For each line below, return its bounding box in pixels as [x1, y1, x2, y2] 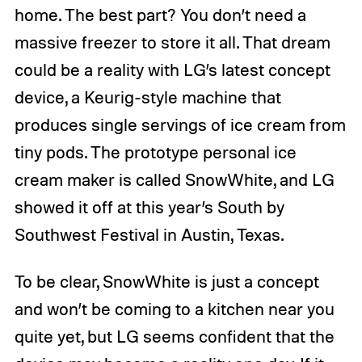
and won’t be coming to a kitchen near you [14, 297, 335, 319]
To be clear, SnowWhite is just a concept [14, 270, 319, 292]
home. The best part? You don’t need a [14, 3, 306, 25]
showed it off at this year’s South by [14, 196, 284, 217]
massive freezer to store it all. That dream [14, 31, 330, 53]
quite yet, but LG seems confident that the [14, 325, 335, 347]
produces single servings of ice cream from [14, 113, 346, 135]
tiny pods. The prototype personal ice [14, 141, 297, 162]
